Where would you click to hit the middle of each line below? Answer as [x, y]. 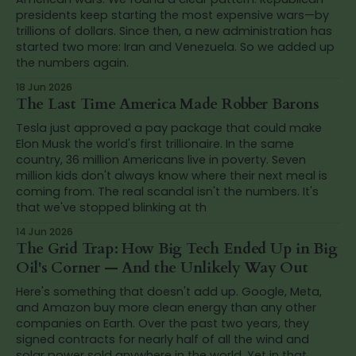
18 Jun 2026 [44, 87]
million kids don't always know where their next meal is [172, 175]
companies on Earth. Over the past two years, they [163, 323]
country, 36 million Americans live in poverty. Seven [161, 159]
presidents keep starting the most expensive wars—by [172, 15]
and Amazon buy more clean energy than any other [166, 307]
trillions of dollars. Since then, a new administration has [68, 31]
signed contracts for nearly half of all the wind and [163, 339]
